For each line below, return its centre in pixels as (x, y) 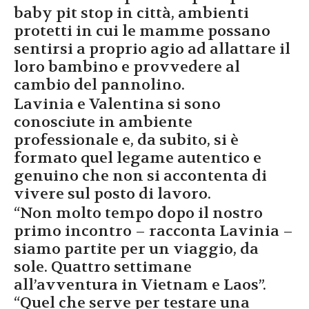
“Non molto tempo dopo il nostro (138, 213)
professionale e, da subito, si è (126, 140)
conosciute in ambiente (103, 122)
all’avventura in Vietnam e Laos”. (140, 285)
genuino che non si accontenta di (140, 176)
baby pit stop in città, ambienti (131, 13)
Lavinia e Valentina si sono (117, 104)
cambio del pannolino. (99, 84)
